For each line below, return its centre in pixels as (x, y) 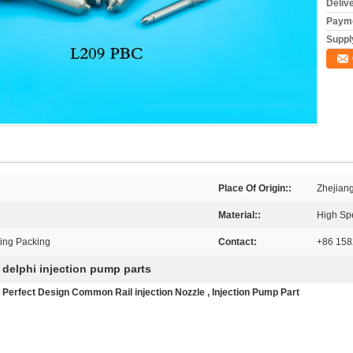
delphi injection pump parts (77, 269)
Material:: (240, 215)
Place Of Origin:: (255, 188)
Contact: (238, 242)
